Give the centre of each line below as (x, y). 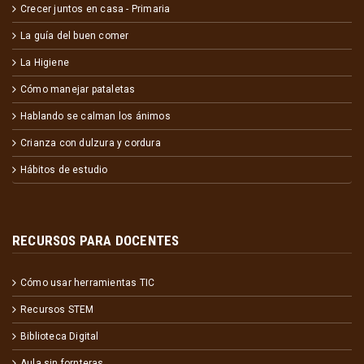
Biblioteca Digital (60, 337)
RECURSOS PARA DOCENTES (96, 241)
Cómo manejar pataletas (78, 90)
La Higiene (45, 63)
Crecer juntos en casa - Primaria (95, 9)
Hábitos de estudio (64, 170)
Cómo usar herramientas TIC (88, 283)
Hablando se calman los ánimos (95, 117)
